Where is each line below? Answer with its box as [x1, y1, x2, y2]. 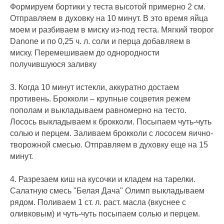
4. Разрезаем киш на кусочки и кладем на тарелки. [10, 175, 195, 184]
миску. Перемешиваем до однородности [10, 48, 159, 57]
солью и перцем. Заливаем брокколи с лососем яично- [10, 129, 213, 138]
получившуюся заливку [10, 60, 96, 69]
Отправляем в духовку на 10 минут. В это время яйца [10, 14, 208, 23]
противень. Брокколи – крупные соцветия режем [10, 94, 190, 103]
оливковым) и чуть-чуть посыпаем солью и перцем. [10, 209, 200, 218]
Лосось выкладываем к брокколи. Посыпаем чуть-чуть [10, 117, 211, 126]
